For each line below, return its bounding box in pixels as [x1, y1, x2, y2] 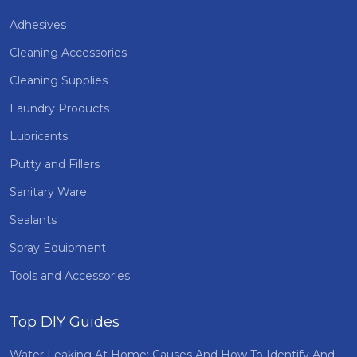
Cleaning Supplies [10, 73, 108, 88]
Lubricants [10, 129, 68, 143]
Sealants [10, 213, 57, 227]
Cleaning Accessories [10, 45, 127, 60]
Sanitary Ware [10, 185, 87, 199]
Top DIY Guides [10, 313, 120, 331]
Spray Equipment [10, 241, 106, 255]
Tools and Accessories [10, 269, 130, 283]
